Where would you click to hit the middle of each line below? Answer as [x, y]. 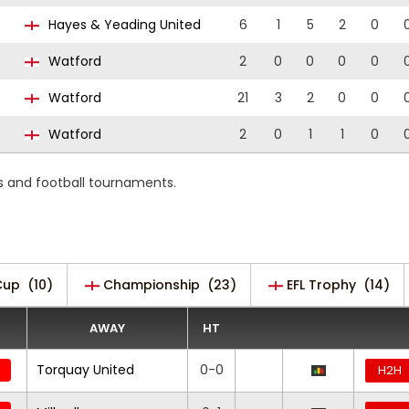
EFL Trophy [321, 285]
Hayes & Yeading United [123, 25]
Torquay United [85, 370]
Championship [152, 285]
